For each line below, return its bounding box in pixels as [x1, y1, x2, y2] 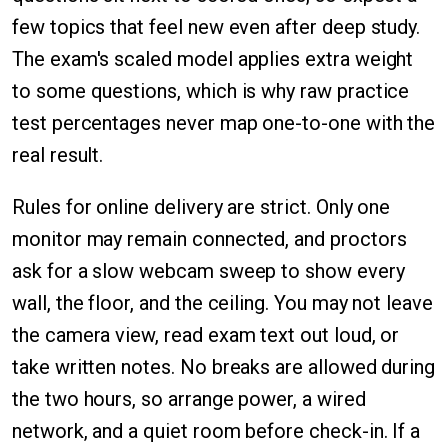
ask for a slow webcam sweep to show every [12, 259, 405, 283]
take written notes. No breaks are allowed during [12, 355, 436, 379]
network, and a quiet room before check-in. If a [12, 419, 421, 443]
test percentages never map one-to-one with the [12, 111, 436, 135]
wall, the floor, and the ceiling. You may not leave [12, 291, 433, 315]
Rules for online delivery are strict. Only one [12, 195, 391, 219]
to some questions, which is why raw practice [12, 79, 410, 103]
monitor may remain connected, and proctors [12, 227, 407, 251]
